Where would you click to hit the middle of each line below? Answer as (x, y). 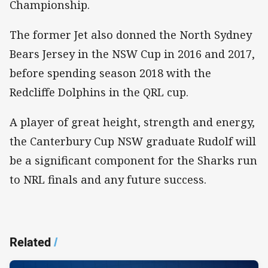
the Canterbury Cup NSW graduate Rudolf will (133, 141)
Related (30, 242)
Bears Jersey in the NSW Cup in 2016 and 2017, (132, 54)
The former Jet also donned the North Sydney (131, 34)
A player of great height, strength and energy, (132, 122)
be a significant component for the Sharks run (133, 161)
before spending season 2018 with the (110, 73)
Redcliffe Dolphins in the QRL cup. (99, 92)
